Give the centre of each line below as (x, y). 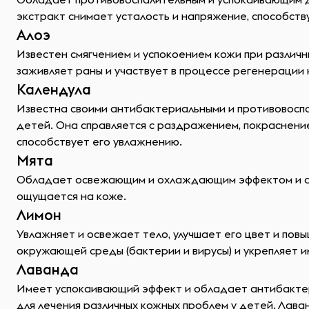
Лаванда (48, 269)
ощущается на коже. (71, 196)
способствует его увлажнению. (99, 141)
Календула (54, 89)
